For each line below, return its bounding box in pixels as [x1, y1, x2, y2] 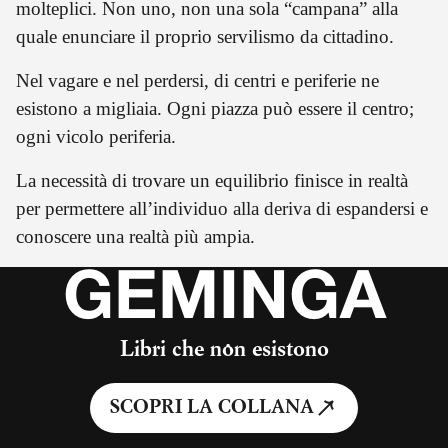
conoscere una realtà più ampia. [16, 225, 255, 247]
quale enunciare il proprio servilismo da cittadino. [16, 25, 414, 47]
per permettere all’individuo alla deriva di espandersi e [16, 197, 428, 219]
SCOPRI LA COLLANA [110, 398, 314, 418]
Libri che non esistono [119, 338, 329, 361]
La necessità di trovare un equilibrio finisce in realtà [16, 169, 408, 191]
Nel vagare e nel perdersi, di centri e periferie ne [16, 69, 379, 91]
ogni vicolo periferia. [16, 125, 206, 147]
